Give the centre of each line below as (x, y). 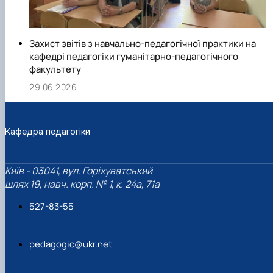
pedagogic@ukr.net (71, 244)
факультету (55, 69)
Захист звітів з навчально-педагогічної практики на (143, 44)
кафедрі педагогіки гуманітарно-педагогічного (134, 57)
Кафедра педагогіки (48, 131)
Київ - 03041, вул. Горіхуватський (79, 171)
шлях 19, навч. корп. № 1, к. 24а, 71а (82, 184)
